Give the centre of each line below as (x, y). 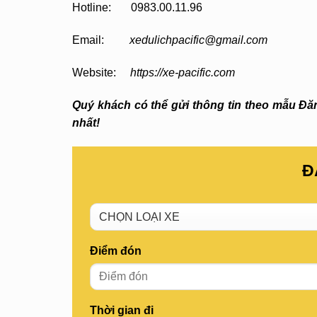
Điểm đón (116, 250)
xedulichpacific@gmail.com (198, 40)
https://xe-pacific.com (183, 72)
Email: (101, 40)
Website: (101, 72)
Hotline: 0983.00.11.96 (137, 8)
